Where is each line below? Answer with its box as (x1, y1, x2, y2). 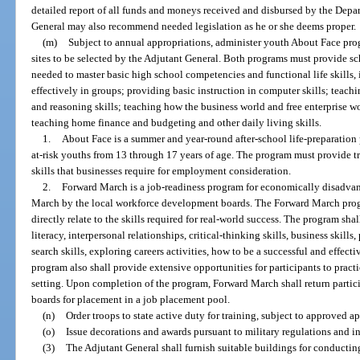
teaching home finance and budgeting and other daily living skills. (31, 116, 322, 129)
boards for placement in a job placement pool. (31, 292, 231, 305)
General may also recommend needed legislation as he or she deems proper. (31, 19, 357, 32)
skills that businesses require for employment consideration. (31, 164, 292, 177)
